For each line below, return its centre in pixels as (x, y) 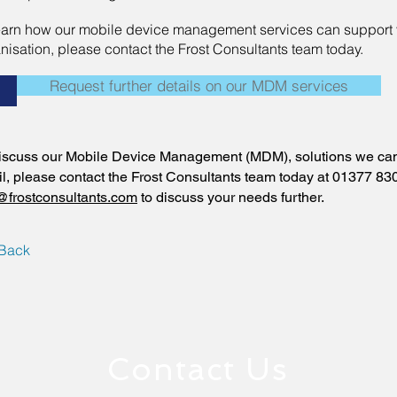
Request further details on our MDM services (199, 86)
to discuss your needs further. (231, 197)
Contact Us (198, 369)
